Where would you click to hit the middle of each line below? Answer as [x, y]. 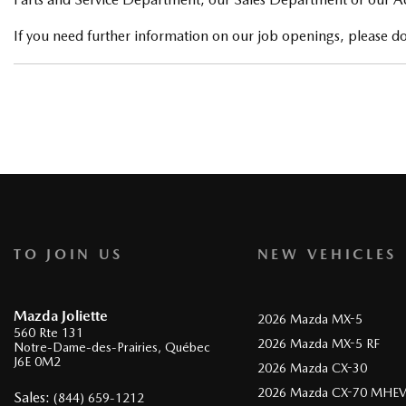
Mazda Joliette [61, 316]
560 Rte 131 [48, 333]
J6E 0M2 [37, 362]
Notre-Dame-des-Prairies [86, 347]
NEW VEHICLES [327, 254]
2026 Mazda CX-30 [312, 368]
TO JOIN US [68, 254]
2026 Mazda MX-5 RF [318, 343]
